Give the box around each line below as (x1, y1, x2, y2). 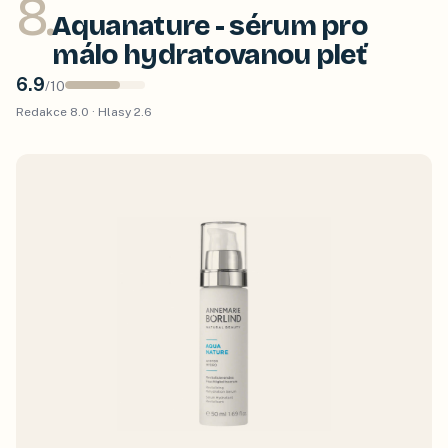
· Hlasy (89, 104, 134, 119)
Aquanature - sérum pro (52, 8, 368, 43)
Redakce (16, 104, 70, 119)
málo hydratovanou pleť (52, 37, 367, 72)
